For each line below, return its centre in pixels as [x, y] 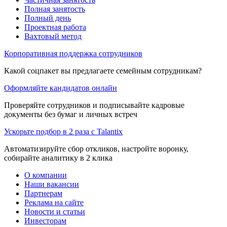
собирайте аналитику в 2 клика [58, 158]
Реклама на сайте [54, 202]
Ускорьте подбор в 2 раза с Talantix [63, 131]
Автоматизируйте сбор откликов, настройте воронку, [96, 148]
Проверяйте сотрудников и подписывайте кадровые [94, 105]
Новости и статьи [55, 211]
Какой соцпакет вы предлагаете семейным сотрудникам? [103, 70]
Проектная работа [55, 27]
